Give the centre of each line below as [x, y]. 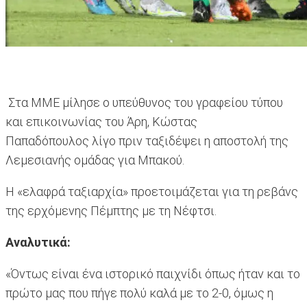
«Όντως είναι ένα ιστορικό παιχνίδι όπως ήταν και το [153, 274]
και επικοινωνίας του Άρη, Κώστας [101, 122]
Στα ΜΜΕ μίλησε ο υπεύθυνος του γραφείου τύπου [144, 103]
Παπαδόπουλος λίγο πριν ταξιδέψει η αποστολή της [147, 141]
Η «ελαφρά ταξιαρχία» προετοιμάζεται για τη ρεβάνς [152, 192]
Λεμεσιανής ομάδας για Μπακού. [95, 160]
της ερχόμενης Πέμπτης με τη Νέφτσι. [111, 211]
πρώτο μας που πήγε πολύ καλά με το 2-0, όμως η [139, 293]
